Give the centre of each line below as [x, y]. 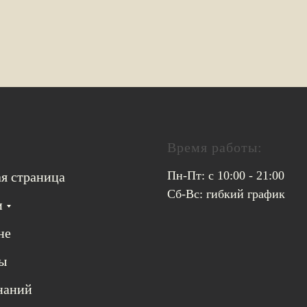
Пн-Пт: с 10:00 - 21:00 [226, 175]
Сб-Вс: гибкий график [226, 194]
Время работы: [215, 147]
